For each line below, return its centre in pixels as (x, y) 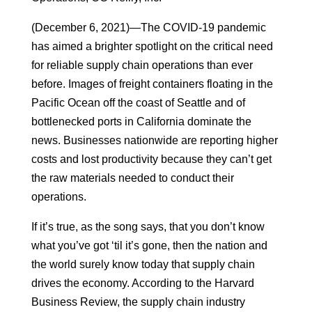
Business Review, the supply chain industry (138, 302)
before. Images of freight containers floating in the (152, 84)
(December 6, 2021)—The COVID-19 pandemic (148, 28)
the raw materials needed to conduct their (132, 178)
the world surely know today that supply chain (143, 264)
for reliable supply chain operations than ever (142, 65)
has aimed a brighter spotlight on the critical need (152, 46)
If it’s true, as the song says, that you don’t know (148, 227)
